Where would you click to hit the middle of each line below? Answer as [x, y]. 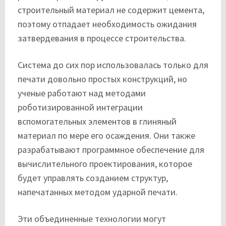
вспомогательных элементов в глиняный [97, 121]
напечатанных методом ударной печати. [98, 192]
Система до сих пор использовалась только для [113, 65]
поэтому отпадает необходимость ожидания [107, 24]
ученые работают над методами [82, 93]
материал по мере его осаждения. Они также [106, 135]
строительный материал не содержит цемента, [111, 10]
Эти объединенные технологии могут [92, 218]
